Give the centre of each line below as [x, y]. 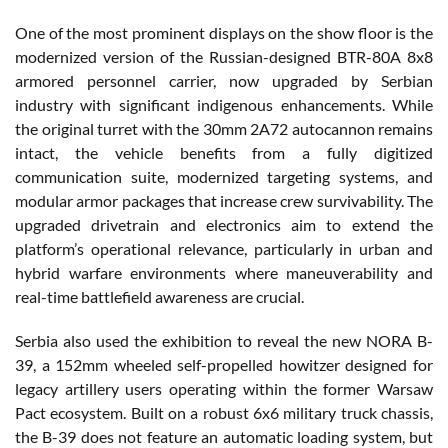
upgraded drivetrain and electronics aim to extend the [224, 225]
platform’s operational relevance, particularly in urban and [224, 249]
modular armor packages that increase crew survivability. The [224, 201]
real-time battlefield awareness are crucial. [159, 297]
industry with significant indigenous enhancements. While [224, 105]
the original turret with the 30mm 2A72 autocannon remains [224, 129]
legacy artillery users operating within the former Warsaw [224, 389]
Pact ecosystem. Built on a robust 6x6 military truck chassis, [224, 413]
